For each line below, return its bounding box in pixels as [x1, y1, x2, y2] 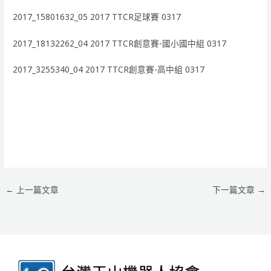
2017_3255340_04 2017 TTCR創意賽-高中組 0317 [13, 64, 205, 76]
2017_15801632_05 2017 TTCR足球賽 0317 [13, 11, 181, 23]
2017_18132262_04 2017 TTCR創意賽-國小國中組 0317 [13, 37, 227, 49]
